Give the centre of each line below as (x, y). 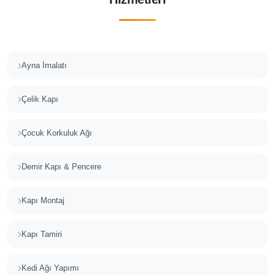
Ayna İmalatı (44, 65)
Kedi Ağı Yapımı (50, 268)
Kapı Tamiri (42, 234)
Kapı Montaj (43, 200)
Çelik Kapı (40, 99)
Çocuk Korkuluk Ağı (57, 133)
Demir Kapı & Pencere (61, 167)
